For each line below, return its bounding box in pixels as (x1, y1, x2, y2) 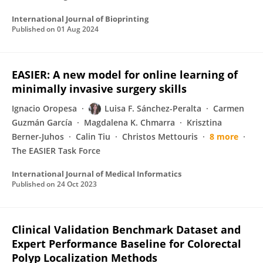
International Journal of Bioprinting (12, 14, 149, 24)
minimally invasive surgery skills (12, 82, 187, 96)
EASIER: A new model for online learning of (12, 68, 238, 82)
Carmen (213, 103, 244, 114)
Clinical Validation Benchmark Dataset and (12, 222, 241, 237)
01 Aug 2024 (57, 24, 99, 34)
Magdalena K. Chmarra (84, 117, 175, 128)
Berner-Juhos (12, 131, 64, 142)
